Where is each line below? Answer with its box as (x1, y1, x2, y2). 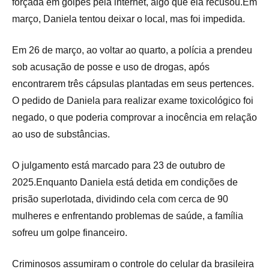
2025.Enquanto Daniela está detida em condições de (12, 177, 238, 188)
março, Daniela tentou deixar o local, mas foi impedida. (12, 14, 245, 25)
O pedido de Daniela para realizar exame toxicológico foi (12, 95, 253, 106)
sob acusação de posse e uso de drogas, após (12, 62, 210, 73)
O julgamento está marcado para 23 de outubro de (12, 160, 225, 171)
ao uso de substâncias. (12, 129, 110, 140)
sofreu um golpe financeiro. (12, 228, 127, 238)
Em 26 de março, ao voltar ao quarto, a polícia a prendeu (12, 45, 252, 56)
